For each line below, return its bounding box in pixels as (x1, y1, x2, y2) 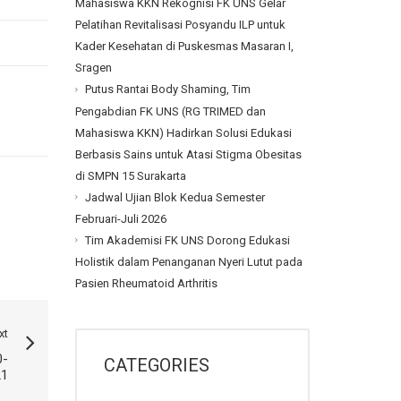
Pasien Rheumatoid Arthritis (74, 277, 218, 291)
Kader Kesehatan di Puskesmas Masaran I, (74, 39, 294, 54)
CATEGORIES (103, 354, 209, 377)
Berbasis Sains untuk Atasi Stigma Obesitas (74, 147, 302, 161)
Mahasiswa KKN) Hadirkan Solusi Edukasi (74, 125, 292, 140)
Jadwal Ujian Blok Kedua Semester (84, 190, 265, 204)
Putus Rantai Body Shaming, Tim (84, 82, 251, 97)
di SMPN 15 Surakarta (74, 168, 186, 183)
